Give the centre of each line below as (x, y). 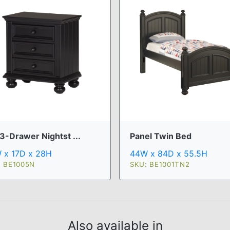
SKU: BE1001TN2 (160, 164)
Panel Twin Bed (161, 136)
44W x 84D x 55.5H (169, 153)
